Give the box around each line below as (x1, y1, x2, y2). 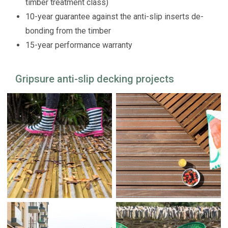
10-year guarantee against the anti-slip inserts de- (25, 11, 204, 21)
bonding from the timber (25, 25, 111, 36)
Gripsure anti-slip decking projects (15, 72, 175, 85)
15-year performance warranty (25, 40, 133, 50)
